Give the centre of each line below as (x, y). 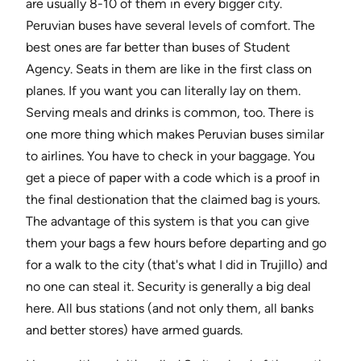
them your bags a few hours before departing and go (176, 243)
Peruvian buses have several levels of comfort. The (170, 26)
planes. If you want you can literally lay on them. (163, 91)
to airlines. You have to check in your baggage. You (170, 156)
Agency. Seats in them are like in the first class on (169, 69)
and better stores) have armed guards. (134, 330)
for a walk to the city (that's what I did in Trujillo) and (176, 265)
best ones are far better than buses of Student (158, 48)
